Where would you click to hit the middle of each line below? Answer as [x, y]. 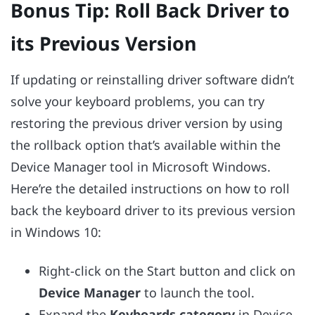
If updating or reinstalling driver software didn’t [153, 80]
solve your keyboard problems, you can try [137, 102]
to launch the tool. [198, 292]
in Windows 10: [56, 232]
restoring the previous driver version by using [147, 123]
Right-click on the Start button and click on [167, 270]
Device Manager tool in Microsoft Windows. [141, 167]
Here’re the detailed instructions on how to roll [150, 189]
